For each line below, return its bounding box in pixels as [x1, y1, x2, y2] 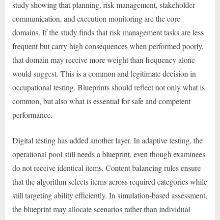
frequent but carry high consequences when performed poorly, [12, 40, 204, 51]
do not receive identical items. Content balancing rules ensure [12, 162, 201, 173]
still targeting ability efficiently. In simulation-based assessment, [12, 190, 207, 200]
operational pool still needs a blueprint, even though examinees [12, 148, 205, 159]
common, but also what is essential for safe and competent [12, 95, 191, 106]
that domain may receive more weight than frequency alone [12, 54, 195, 65]
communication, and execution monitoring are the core [12, 13, 180, 24]
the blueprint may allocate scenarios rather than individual [12, 203, 190, 214]
